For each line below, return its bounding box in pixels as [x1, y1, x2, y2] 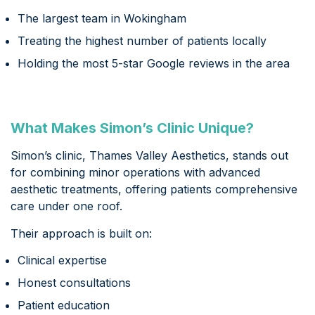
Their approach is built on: [11, 226, 152, 241]
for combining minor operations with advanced [11, 165, 260, 180]
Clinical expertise [18, 253, 107, 268]
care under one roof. [11, 199, 122, 214]
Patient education [18, 298, 110, 313]
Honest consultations [18, 276, 131, 290]
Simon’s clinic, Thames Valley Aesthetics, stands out [11, 148, 288, 163]
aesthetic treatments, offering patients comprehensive [11, 182, 297, 197]
